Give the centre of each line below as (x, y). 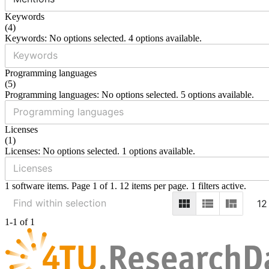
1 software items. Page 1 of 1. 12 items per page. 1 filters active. (125, 186)
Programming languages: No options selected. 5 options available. (129, 94)
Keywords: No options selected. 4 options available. (103, 38)
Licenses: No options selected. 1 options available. (100, 151)
